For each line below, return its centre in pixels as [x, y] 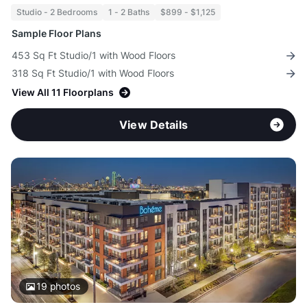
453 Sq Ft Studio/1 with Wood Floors [94, 56]
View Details [153, 125]
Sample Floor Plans [57, 34]
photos [63, 286]
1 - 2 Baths [129, 12]
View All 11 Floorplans [63, 93]
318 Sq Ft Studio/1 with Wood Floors [93, 73]
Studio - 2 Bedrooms [57, 12]
